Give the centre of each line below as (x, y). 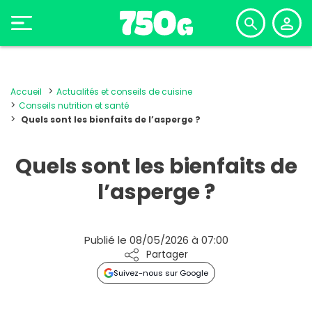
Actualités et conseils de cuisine (124, 92)
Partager (167, 255)
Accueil (26, 92)
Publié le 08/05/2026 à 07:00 (156, 240)
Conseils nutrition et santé (74, 106)
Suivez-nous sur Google (161, 273)
